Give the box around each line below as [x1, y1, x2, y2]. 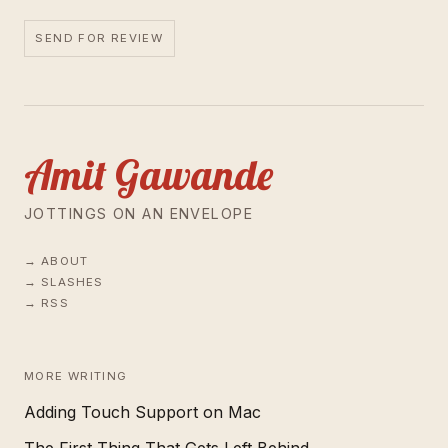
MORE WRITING [24, 369, 128, 384]
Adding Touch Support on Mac [24, 401, 261, 422]
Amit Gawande [24, 147, 273, 200]
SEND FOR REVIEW [35, 30, 164, 45]
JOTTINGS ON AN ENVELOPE [24, 205, 254, 223]
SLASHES [41, 275, 104, 290]
